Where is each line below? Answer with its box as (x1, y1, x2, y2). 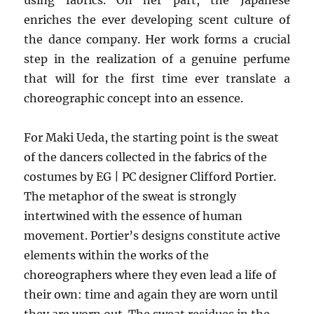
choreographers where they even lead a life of (24, 268, 277, 282)
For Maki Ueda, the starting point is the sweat (24, 130, 280, 144)
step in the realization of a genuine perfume (24, 52, 290, 66)
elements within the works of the (24, 248, 210, 262)
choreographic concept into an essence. (24, 91, 247, 105)
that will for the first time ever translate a (24, 71, 290, 86)
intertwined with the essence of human (24, 209, 243, 223)
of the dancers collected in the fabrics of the (24, 150, 268, 164)
